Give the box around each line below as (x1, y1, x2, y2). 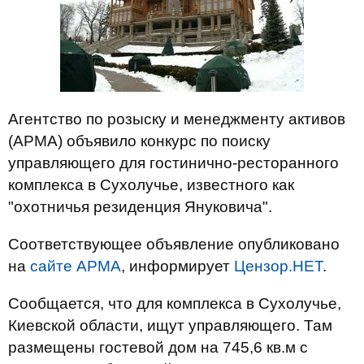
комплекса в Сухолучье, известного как (8, 176, 294, 193)
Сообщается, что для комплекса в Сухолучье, (8, 295, 341, 312)
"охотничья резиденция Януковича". (8, 198, 272, 215)
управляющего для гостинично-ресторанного (8, 154, 339, 171)
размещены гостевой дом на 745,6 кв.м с (8, 339, 308, 356)
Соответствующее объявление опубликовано (8, 236, 340, 253)
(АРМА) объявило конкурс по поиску (8, 132, 271, 149)
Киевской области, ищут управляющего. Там (8, 317, 332, 334)
